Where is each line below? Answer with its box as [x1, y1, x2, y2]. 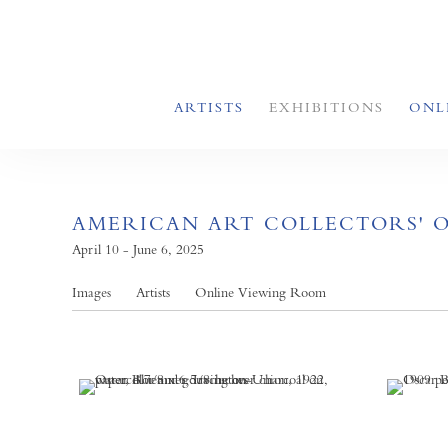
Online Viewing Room [195, 284, 326, 300]
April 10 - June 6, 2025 [72, 241, 204, 257]
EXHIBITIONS [269, 99, 384, 115]
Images [72, 284, 111, 300]
